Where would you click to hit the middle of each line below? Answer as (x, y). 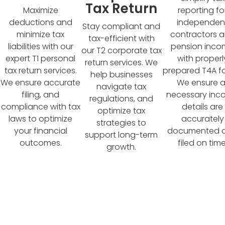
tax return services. (40, 70)
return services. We (122, 62)
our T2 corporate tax (121, 50)
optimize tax (122, 110)
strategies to (122, 123)
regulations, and (122, 98)
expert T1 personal (41, 58)
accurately (202, 119)
